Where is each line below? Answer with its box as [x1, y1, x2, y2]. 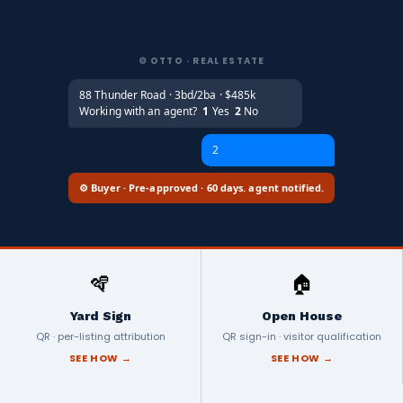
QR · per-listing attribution [35, 329, 166, 344]
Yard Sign [69, 309, 131, 323]
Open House [262, 309, 342, 323]
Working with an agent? [79, 103, 203, 119]
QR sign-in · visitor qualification [222, 329, 381, 344]
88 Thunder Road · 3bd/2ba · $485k [79, 87, 256, 103]
